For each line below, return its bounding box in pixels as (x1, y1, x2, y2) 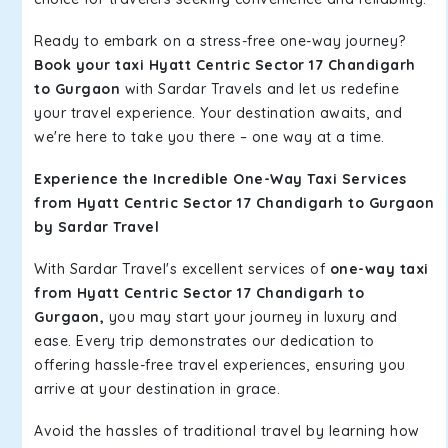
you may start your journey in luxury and (104, 308, 398, 326)
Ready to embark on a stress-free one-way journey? (34, 32, 406, 50)
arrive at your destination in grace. (34, 380, 280, 398)
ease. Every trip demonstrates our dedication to (34, 332, 375, 350)
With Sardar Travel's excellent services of (34, 260, 330, 278)
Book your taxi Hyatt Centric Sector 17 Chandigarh (34, 56, 416, 74)
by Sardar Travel (34, 218, 159, 236)
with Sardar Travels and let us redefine (120, 80, 399, 98)
